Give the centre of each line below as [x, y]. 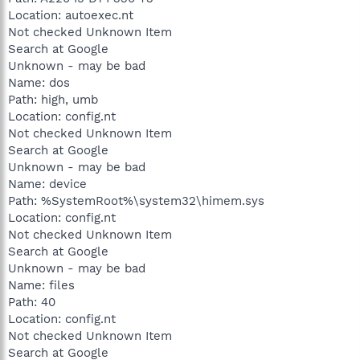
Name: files [41, 285]
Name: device [47, 184]
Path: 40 [32, 302]
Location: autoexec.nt [71, 15]
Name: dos [39, 82]
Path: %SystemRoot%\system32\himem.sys [136, 200]
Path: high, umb [53, 99]
